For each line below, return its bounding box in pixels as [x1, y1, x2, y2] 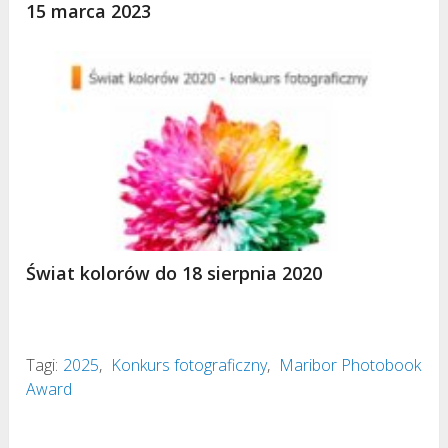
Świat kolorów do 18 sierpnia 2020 [26, 260, 323, 285]
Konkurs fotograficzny [111, 353, 268, 376]
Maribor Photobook [279, 353, 422, 376]
